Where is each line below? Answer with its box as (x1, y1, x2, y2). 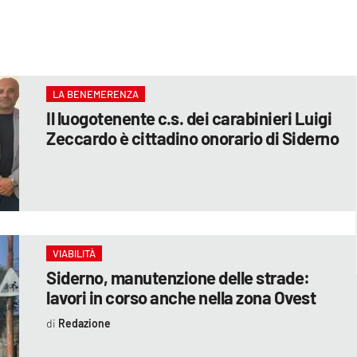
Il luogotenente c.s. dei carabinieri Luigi (46, 107, 332, 128)
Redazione (57, 316, 111, 330)
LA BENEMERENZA (53, 87, 139, 100)
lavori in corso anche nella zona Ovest (46, 286, 316, 308)
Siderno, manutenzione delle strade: (46, 266, 310, 288)
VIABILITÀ (53, 246, 96, 260)
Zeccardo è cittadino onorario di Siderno (46, 127, 339, 148)
